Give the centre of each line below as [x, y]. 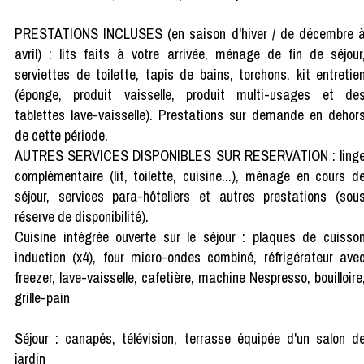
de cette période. [61, 135]
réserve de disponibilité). [82, 216]
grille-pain [42, 297]
